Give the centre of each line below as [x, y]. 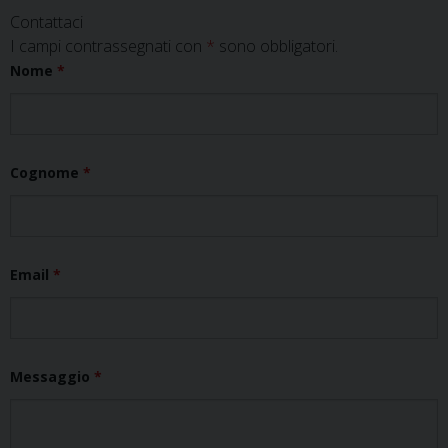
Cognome [46, 172]
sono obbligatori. [276, 46]
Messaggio [52, 376]
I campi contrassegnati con [108, 46]
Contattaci [46, 22]
